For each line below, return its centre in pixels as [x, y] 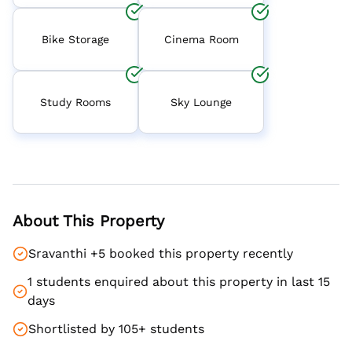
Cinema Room [201, 39]
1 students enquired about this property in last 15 [178, 282]
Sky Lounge [201, 102]
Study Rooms [75, 102]
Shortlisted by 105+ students [116, 329]
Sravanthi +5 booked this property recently [161, 254]
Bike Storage [75, 39]
